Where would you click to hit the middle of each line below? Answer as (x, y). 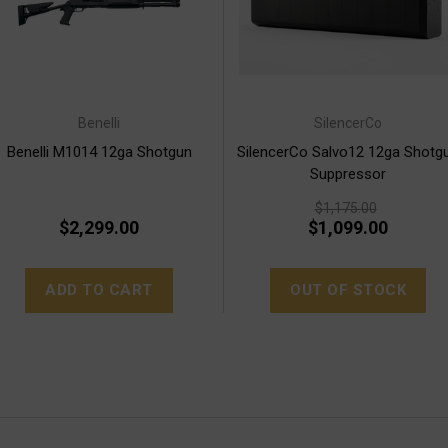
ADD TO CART (99, 290)
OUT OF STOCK (348, 290)
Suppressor (348, 174)
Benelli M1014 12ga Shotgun (99, 152)
